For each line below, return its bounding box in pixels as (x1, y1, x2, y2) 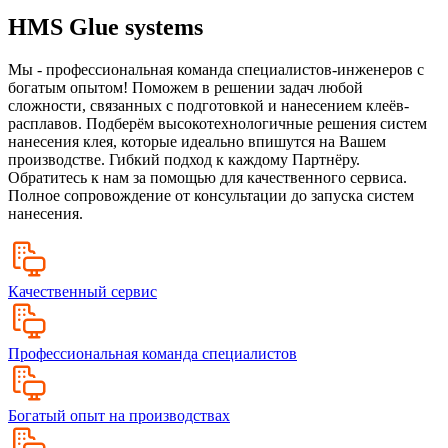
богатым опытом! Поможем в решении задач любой (8, 78, 363, 96)
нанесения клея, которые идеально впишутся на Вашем (8, 132, 386, 150)
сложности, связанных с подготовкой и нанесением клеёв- (8, 96, 409, 114)
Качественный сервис (8, 282, 157, 300)
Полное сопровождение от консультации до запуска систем (8, 186, 414, 204)
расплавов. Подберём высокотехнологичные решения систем (8, 114, 427, 132)
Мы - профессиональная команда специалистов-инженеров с (8, 60, 424, 78)
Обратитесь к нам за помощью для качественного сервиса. (8, 168, 407, 186)
